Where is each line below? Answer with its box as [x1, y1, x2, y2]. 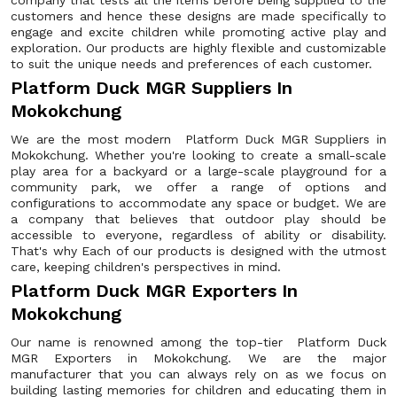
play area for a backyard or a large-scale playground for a [11, 164, 386, 178]
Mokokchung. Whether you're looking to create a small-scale [11, 148, 386, 162]
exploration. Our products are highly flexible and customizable [11, 41, 386, 55]
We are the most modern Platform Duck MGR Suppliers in [11, 132, 386, 146]
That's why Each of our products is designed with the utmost [11, 244, 386, 258]
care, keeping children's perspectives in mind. [11, 260, 281, 274]
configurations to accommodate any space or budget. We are [11, 196, 386, 210]
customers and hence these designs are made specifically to [11, 9, 386, 23]
